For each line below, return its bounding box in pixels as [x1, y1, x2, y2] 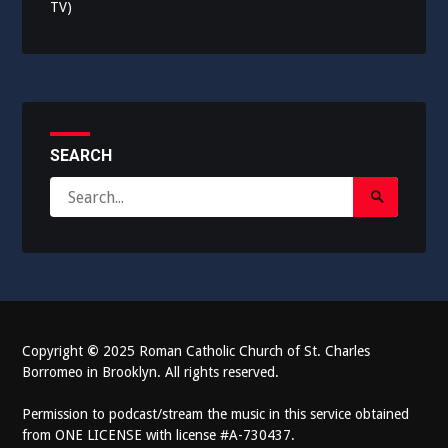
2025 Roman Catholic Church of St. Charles [99, 343, 371, 360]
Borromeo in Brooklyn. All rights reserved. [22, 364, 280, 381]
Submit [367, 214, 421, 234]
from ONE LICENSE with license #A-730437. [22, 427, 296, 444]
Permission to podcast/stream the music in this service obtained [22, 406, 410, 423]
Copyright [22, 343, 88, 360]
